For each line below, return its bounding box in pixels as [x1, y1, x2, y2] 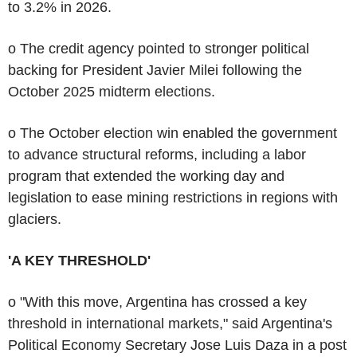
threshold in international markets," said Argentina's [8, 315, 332, 331]
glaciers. [8, 210, 61, 227]
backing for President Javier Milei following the [8, 61, 302, 78]
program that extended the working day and [8, 167, 284, 184]
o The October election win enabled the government [8, 124, 337, 141]
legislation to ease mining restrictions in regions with [8, 189, 338, 206]
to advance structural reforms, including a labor [8, 146, 306, 163]
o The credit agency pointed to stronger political [8, 40, 309, 57]
